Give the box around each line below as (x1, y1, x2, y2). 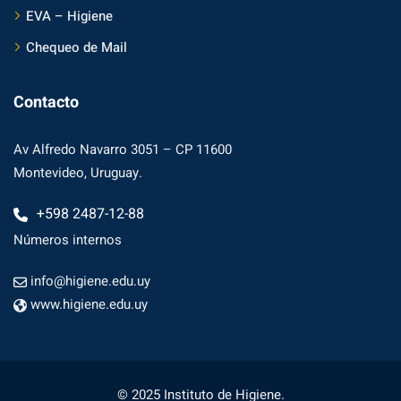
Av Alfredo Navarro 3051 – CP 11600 (13, 140, 232, 160)
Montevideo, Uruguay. (13, 163, 142, 183)
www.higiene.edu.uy (30, 294, 148, 315)
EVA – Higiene (26, 6, 113, 27)
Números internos (13, 230, 122, 251)
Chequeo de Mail (26, 38, 127, 58)
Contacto (13, 90, 79, 115)
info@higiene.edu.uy (30, 271, 150, 292)
